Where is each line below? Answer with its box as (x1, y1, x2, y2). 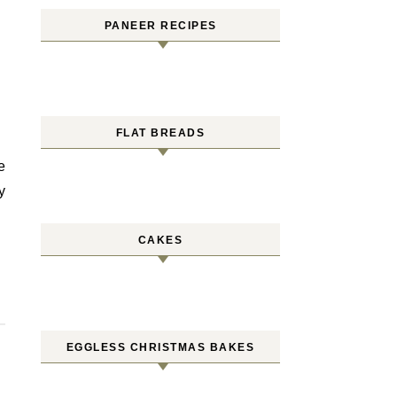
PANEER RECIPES (104, 19, 217, 32)
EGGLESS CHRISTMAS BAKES (66, 341, 255, 354)
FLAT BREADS (115, 127, 206, 139)
